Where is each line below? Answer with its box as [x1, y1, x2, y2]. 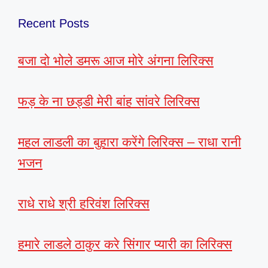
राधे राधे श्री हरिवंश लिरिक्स [18, 196, 150, 212]
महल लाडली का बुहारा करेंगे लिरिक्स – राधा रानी [18, 135, 241, 150]
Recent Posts [18, 17, 89, 31]
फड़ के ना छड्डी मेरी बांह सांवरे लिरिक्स [18, 94, 200, 109]
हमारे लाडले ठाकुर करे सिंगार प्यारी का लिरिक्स [18, 237, 232, 252]
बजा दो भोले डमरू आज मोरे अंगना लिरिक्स [18, 53, 214, 69]
